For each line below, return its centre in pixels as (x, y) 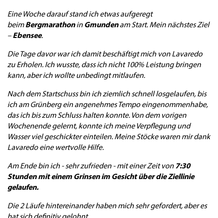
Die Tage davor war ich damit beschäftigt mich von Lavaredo (105, 54)
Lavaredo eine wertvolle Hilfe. (55, 147)
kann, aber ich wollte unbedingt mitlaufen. (76, 75)
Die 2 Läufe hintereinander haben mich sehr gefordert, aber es (107, 205)
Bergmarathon (51, 24)
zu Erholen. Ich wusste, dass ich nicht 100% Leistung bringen (104, 64)
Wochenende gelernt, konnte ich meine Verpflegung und (99, 126)
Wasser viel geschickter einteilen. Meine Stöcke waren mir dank (109, 136)
